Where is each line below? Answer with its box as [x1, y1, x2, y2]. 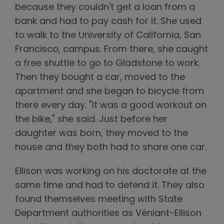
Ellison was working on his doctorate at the [15, 166, 206, 176]
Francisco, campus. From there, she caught [15, 44, 208, 54]
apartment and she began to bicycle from [15, 86, 204, 96]
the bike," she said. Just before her [15, 114, 167, 124]
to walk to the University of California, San [15, 30, 201, 40]
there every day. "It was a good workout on [15, 100, 206, 110]
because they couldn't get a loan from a [15, 2, 195, 12]
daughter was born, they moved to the [15, 128, 188, 138]
